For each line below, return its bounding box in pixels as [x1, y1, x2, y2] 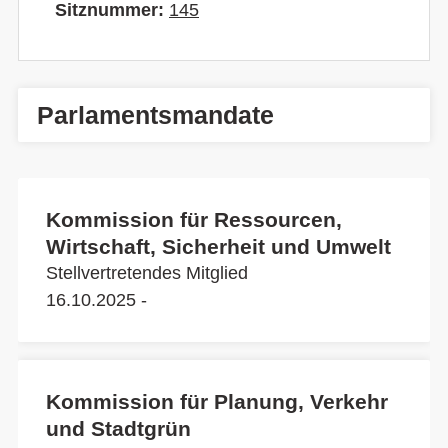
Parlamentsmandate [37, 101, 274, 129]
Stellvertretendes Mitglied [46, 263, 248, 283]
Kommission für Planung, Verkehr [46, 390, 388, 413]
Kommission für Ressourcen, [46, 208, 342, 231]
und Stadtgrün [46, 417, 191, 440]
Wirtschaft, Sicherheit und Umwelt [46, 235, 391, 258]
